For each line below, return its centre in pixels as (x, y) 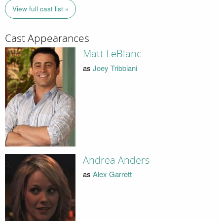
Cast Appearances (47, 38)
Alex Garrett (112, 174)
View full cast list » (40, 9)
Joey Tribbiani (115, 68)
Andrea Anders (116, 160)
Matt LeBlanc (112, 54)
